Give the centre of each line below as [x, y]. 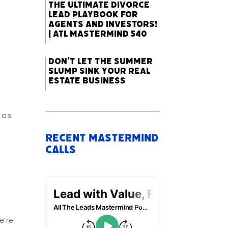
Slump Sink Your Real [99, 71]
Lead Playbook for [93, 15]
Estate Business [87, 81]
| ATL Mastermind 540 [98, 34]
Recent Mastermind [102, 138]
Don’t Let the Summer [101, 61]
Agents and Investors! [103, 24]
